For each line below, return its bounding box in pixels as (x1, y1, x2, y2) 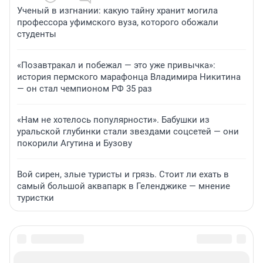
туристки (17, 193, 54, 204)
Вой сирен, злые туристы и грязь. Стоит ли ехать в (17, 169, 229, 180)
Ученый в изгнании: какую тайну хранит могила (17, 5, 218, 16)
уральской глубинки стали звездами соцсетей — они (17, 126, 239, 137)
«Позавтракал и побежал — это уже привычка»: (17, 60, 215, 71)
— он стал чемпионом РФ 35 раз (17, 83, 152, 95)
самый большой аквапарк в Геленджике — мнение (17, 181, 230, 192)
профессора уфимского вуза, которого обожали (17, 17, 218, 28)
